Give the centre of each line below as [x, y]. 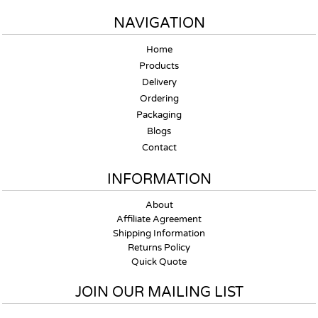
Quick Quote [159, 262]
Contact [159, 148]
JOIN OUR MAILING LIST [159, 292]
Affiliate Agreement [159, 219]
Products [159, 66]
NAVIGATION [159, 23]
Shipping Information [159, 234]
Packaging [159, 115]
